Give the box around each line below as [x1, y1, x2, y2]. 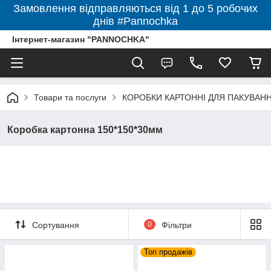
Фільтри [161, 220, 192, 230]
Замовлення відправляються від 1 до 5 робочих [13, 2, 258, 15]
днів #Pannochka [93, 15, 178, 27]
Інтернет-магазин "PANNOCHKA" [12, 34, 149, 44]
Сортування [32, 220, 79, 230]
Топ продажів [144, 247, 192, 256]
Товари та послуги [34, 93, 106, 102]
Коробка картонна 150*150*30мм [7, 125, 163, 135]
